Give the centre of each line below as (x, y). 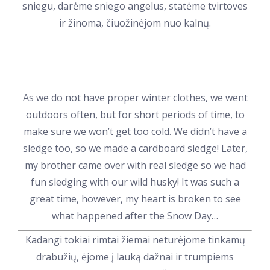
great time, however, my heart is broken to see (135, 199)
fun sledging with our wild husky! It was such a (135, 182)
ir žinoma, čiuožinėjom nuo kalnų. (135, 23)
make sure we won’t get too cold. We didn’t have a (135, 131)
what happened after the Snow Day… (135, 216)
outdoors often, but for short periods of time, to (135, 115)
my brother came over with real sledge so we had (135, 165)
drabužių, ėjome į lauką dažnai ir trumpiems (135, 257)
